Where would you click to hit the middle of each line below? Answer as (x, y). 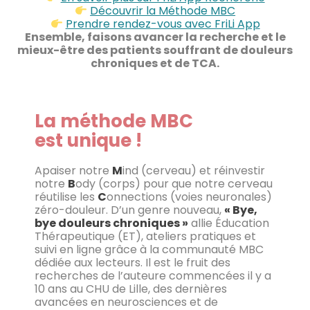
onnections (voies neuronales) (189, 197)
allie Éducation (229, 223)
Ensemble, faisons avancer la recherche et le (155, 37)
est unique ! (88, 140)
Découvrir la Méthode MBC (163, 10)
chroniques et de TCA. (155, 63)
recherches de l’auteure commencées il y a (153, 275)
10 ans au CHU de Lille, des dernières (131, 289)
